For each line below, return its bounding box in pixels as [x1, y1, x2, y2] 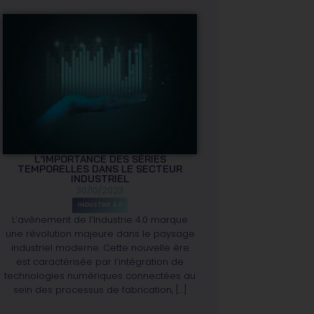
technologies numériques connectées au [4, 268, 196, 282]
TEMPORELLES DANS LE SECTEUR [18, 162, 183, 175]
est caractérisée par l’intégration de [16, 254, 184, 268]
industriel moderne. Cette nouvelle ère [11, 240, 189, 254]
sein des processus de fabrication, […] [13, 282, 187, 296]
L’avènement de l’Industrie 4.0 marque [12, 212, 189, 226]
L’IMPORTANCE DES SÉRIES [34, 152, 166, 165]
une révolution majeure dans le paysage [5, 226, 195, 240]
